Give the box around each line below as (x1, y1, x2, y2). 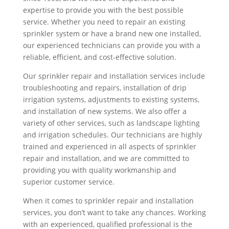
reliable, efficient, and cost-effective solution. (22, 52, 176, 62)
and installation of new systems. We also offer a (22, 106, 187, 117)
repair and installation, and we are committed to (22, 153, 189, 164)
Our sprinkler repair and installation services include (22, 71, 205, 81)
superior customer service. (22, 177, 114, 187)
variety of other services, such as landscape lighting (22, 118, 200, 128)
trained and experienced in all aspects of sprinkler (22, 142, 196, 152)
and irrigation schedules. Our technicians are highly (22, 130, 202, 140)
